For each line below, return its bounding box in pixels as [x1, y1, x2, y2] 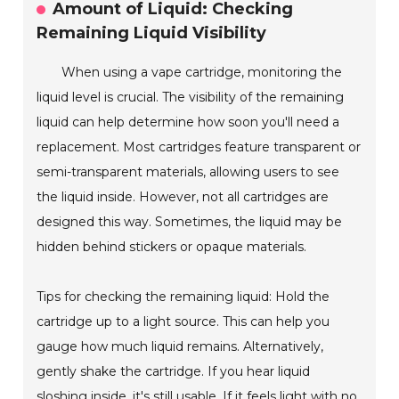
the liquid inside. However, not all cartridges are [37, 189, 330, 206]
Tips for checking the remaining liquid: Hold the [37, 289, 330, 305]
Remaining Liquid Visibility [37, 23, 267, 44]
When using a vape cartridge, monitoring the [61, 64, 343, 81]
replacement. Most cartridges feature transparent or [37, 139, 362, 156]
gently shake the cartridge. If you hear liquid [37, 363, 311, 380]
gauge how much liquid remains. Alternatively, [37, 338, 324, 355]
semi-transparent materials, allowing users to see [37, 164, 340, 181]
